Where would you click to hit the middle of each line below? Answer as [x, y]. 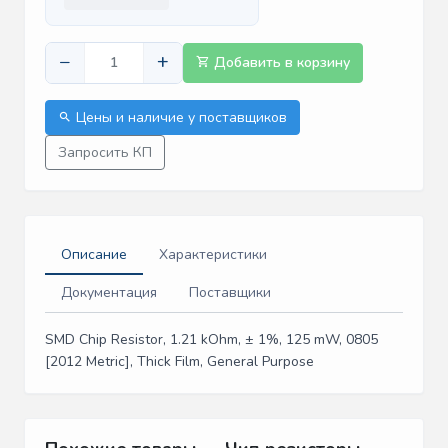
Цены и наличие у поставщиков [179, 117]
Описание [94, 254]
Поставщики [230, 292]
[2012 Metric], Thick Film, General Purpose [179, 361]
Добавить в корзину [280, 63]
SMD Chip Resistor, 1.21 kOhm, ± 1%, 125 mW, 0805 [211, 339]
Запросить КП [105, 152]
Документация [109, 292]
